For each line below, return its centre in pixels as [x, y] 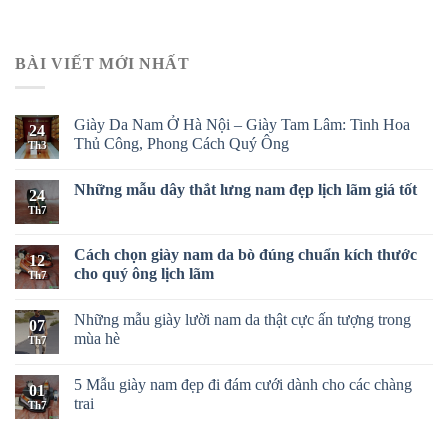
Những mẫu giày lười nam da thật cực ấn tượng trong [242, 320]
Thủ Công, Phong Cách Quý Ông [181, 144]
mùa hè [97, 339]
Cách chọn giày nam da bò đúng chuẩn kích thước [245, 255]
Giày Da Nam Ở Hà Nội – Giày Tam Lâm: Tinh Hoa [242, 125]
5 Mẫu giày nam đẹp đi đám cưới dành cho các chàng [243, 385]
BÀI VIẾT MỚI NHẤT [102, 63]
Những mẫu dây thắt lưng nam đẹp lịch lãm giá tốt [247, 190]
